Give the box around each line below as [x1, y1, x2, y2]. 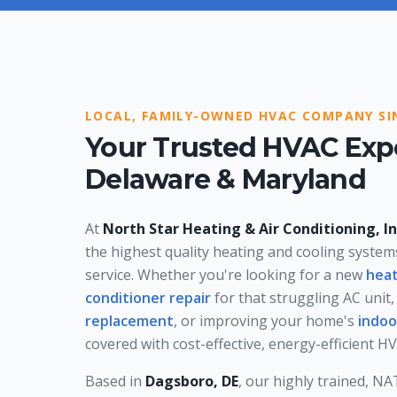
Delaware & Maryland [85, 162, 366, 196]
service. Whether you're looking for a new [85, 264, 366, 284]
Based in [85, 370, 145, 391]
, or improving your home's [174, 310, 358, 331]
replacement [85, 310, 174, 331]
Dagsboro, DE [145, 370, 238, 391]
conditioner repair [85, 287, 211, 307]
